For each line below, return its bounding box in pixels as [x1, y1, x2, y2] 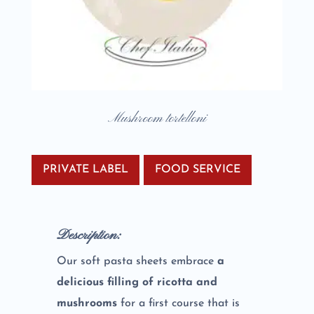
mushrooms [56, 298, 117, 310]
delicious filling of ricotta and [56, 277, 217, 289]
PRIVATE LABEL [42, 164, 128, 176]
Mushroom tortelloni [107, 109, 206, 128]
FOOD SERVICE [154, 164, 240, 176]
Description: [56, 226, 120, 245]
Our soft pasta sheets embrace [56, 256, 217, 268]
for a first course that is [116, 298, 240, 310]
